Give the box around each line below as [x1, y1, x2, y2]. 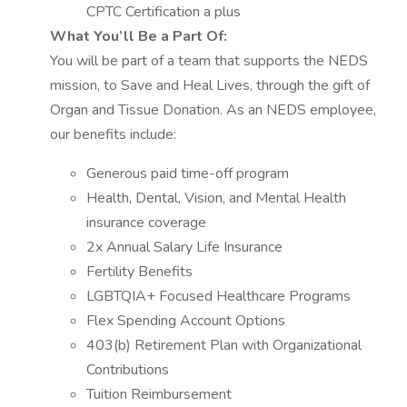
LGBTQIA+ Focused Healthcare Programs [86, 286, 351, 306]
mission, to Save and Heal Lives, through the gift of [50, 75, 370, 95]
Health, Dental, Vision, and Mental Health [86, 188, 346, 208]
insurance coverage [86, 213, 206, 233]
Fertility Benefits [86, 262, 193, 282]
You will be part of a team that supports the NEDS [50, 51, 368, 71]
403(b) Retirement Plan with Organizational [86, 335, 362, 355]
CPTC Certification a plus [86, 2, 241, 22]
